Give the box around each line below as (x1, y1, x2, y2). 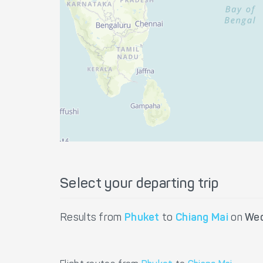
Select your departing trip (60, 177, 218, 191)
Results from (60, 213, 124, 224)
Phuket (124, 213, 160, 224)
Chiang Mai (175, 213, 228, 224)
